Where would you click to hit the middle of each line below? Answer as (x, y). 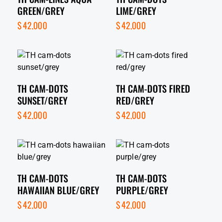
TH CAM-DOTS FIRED (153, 88)
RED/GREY (135, 100)
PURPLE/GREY (142, 190)
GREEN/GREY (41, 10)
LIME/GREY (136, 10)
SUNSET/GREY (42, 100)
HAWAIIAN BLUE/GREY (58, 190)
